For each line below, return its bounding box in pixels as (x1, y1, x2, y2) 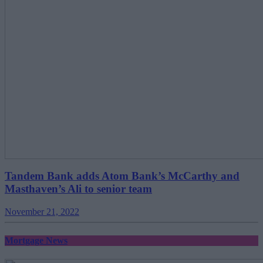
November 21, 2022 (5, 207, 79, 217)
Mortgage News (5, 235, 68, 246)
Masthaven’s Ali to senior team (5, 183, 152, 195)
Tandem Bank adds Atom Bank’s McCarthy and (5, 170, 240, 183)
